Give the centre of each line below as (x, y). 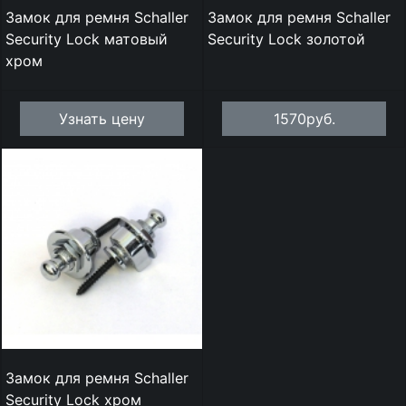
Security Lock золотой (286, 39)
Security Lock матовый (87, 39)
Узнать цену (102, 119)
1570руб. (304, 119)
